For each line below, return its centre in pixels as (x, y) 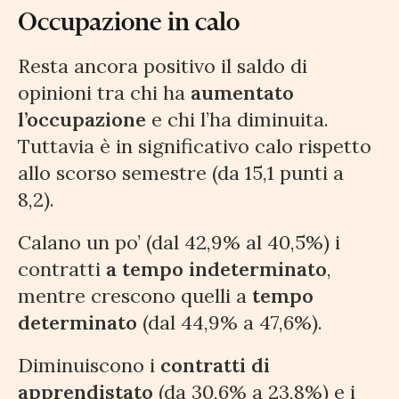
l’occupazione (82, 120)
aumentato (242, 93)
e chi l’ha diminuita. (237, 120)
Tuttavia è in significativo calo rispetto (195, 147)
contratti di (215, 366)
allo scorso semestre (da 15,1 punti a (181, 173)
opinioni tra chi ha (104, 93)
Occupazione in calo (129, 22)
